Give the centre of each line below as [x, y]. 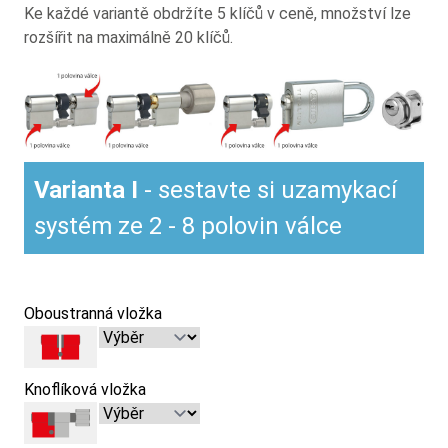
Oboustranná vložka [93, 313]
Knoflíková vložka [85, 389]
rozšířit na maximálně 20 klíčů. [128, 38]
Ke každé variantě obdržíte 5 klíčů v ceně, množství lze [217, 14]
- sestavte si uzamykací [267, 189]
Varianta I [86, 189]
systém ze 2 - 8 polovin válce [188, 225]
